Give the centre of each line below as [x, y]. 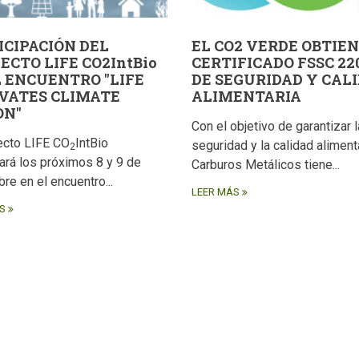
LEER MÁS [216, 192]
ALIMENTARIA [246, 97]
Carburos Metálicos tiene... [266, 165]
